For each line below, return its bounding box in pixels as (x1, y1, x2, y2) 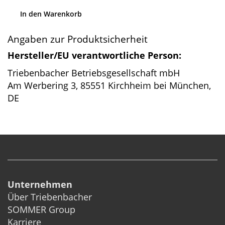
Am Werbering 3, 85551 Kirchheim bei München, (8, 79, 211, 92)
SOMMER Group (8, 203, 75, 216)
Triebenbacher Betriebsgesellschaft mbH (8, 67, 180, 79)
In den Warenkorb (20, 9, 82, 19)
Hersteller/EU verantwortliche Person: (8, 49, 181, 62)
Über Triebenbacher (8, 191, 92, 203)
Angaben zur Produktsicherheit (8, 33, 148, 46)
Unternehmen (8, 178, 72, 191)
